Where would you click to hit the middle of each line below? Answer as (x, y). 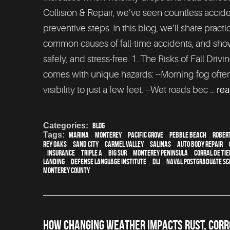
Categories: (66, 125)
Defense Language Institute (109, 161)
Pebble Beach (188, 135)
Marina (79, 135)
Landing (54, 161)
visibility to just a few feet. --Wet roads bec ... (130, 90)
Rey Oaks (55, 144)
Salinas (160, 144)
